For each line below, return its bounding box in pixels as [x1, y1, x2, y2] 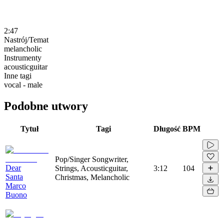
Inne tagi [4, 71, 31, 80]
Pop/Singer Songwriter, [55, 154, 128, 163]
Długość [153, 124, 180, 133]
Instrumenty [4, 53, 41, 62]
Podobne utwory [4, 99, 88, 112]
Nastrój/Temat [4, 35, 48, 44]
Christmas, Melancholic [55, 172, 129, 181]
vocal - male [4, 80, 42, 89]
